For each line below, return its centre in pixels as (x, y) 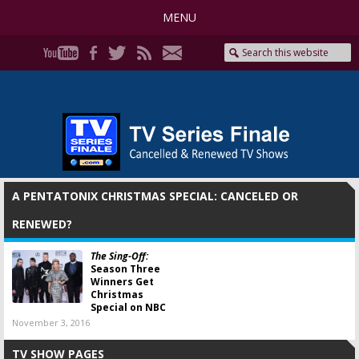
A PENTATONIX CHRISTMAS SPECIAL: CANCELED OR (155, 196)
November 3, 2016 (51, 323)
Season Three (125, 269)
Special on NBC (128, 307)
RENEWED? (42, 224)
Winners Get (122, 282)
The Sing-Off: (119, 256)
